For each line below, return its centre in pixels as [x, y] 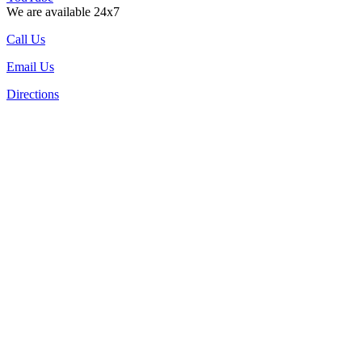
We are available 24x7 [63, 11]
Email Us [30, 66]
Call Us [26, 39]
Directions [33, 94]
